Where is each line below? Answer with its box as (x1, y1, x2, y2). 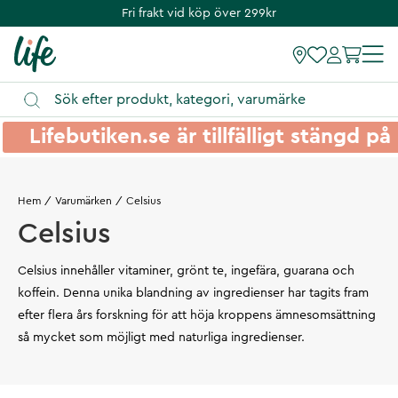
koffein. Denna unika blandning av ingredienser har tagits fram (18, 286, 369, 299)
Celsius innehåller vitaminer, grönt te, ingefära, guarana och (18, 264, 354, 277)
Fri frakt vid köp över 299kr (122, 6, 276, 20)
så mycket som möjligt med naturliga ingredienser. (18, 330, 305, 344)
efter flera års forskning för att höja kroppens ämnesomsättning (18, 308, 376, 322)
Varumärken (54, 195, 112, 206)
